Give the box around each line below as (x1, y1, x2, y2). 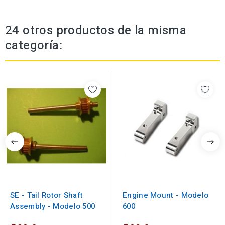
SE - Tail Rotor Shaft (10, 190, 83, 201)
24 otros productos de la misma (5, 22, 186, 40)
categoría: (5, 37, 63, 55)
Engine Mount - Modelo (123, 190, 209, 201)
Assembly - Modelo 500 (10, 201, 95, 212)
